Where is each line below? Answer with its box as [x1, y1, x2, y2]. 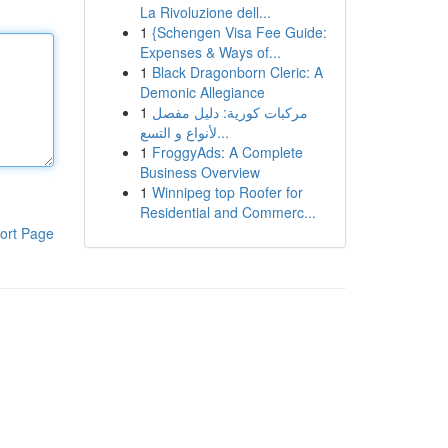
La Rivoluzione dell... [139, 2, 271, 22]
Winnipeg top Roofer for [151, 182, 303, 202]
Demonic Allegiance [139, 82, 265, 102]
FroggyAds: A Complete [151, 142, 303, 162]
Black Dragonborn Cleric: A [151, 62, 323, 82]
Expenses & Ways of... [139, 42, 281, 62]
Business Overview [139, 162, 260, 182]
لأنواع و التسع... [216, 122, 229, 142]
